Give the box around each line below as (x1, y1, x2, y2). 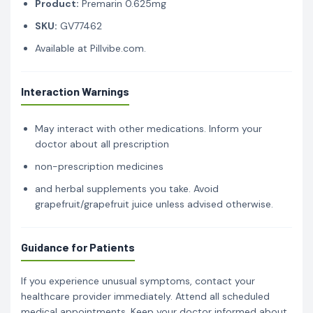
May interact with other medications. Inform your (35, 122, 262, 135)
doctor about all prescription (35, 137, 169, 150)
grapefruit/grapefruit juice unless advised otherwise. (35, 197, 273, 210)
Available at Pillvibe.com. (35, 41, 146, 54)
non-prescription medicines (35, 159, 163, 173)
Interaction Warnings (21, 84, 129, 98)
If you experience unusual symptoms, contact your (21, 274, 255, 287)
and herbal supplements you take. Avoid (35, 182, 219, 195)
